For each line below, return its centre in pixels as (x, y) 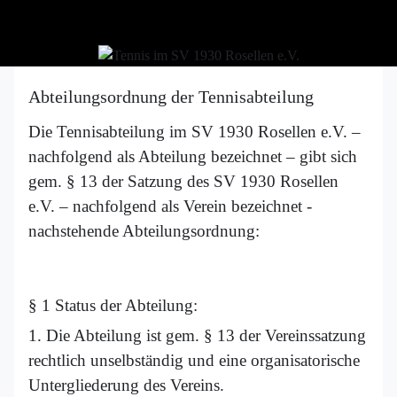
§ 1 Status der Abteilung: (113, 306)
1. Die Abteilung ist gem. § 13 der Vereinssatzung (197, 336)
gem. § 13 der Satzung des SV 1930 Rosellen (183, 182)
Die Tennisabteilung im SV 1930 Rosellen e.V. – (195, 132)
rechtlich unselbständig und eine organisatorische (194, 361)
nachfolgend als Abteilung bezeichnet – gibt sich (193, 157)
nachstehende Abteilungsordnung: (144, 231)
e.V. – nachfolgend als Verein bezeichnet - (170, 206)
